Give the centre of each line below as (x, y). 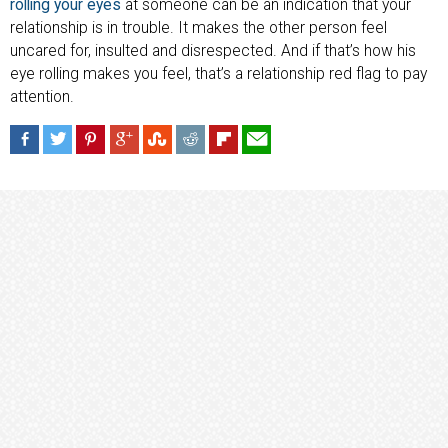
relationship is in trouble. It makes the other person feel (198, 28)
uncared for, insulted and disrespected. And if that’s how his (213, 51)
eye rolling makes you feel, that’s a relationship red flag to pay (218, 74)
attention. (42, 97)
